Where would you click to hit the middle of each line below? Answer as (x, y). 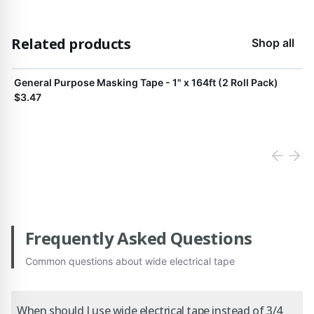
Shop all (273, 43)
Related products (71, 44)
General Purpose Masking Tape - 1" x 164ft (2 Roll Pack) (146, 82)
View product (46, 76)
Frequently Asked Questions (139, 238)
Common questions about (85, 261)
